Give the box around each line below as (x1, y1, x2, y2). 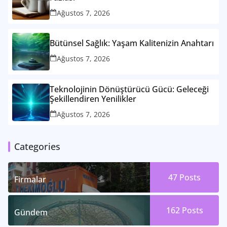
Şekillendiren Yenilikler (50, 93, 136, 104)
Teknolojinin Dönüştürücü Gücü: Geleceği (50, 83, 209, 95)
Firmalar (14, 174, 46, 185)
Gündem (14, 207, 48, 218)
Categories (14, 140, 60, 153)
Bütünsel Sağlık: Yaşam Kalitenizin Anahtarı (50, 37, 214, 49)
